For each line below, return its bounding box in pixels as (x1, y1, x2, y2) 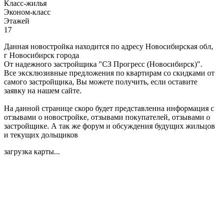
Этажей (4, 16, 29, 25)
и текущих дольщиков (4, 130, 78, 139)
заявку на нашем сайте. (4, 86, 82, 95)
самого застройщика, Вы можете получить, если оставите (4, 77, 197, 86)
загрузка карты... (4, 147, 60, 156)
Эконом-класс (4, 7, 51, 16)
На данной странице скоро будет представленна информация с (4, 104, 214, 112)
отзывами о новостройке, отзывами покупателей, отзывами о (4, 112, 210, 121)
